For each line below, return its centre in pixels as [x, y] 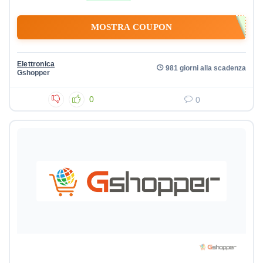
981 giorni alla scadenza [206, 68]
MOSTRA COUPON [131, 27]
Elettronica [36, 64]
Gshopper [33, 73]
